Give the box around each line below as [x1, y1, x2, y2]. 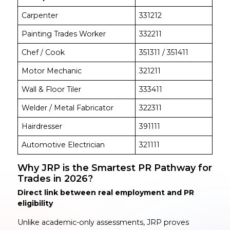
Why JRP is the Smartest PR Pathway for [17, 162, 212, 173]
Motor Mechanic [21, 66, 82, 75]
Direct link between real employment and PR [17, 188, 194, 198]
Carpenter [21, 10, 58, 20]
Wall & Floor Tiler [21, 84, 81, 94]
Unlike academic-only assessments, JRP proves [17, 217, 189, 227]
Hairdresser [21, 121, 62, 131]
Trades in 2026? [17, 172, 93, 184]
